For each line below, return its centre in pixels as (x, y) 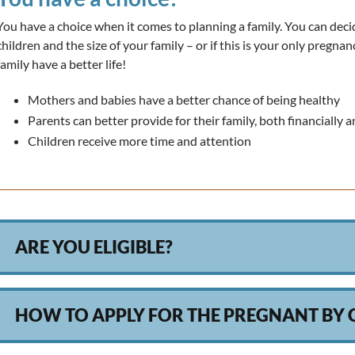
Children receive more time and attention (140, 140)
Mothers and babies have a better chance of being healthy (184, 99)
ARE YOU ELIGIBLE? (94, 247)
